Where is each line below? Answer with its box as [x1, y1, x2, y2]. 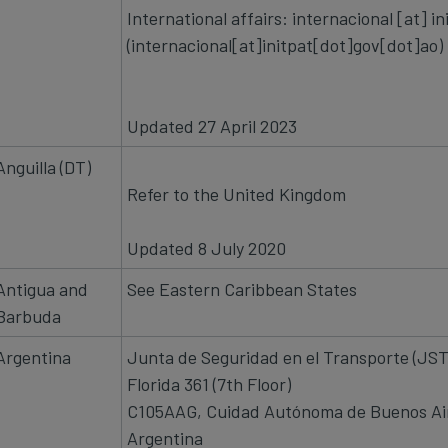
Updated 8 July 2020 [127, 236, 286, 259]
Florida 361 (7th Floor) [127, 372, 291, 395]
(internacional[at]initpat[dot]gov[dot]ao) [127, 33, 443, 56]
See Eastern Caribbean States [127, 277, 357, 300]
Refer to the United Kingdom [127, 182, 350, 205]
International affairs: [127, 6, 292, 29]
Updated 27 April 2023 [127, 114, 297, 137]
